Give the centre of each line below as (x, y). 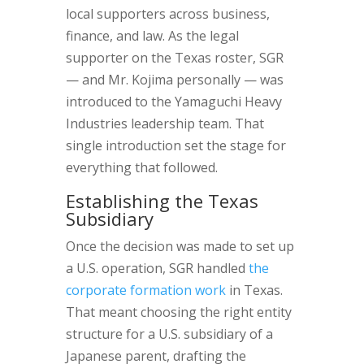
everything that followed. (141, 167)
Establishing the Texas (162, 201)
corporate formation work (145, 290)
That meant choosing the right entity (178, 312)
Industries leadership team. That (165, 123)
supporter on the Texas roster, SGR (174, 58)
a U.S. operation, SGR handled (157, 268)
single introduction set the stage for (175, 145)
